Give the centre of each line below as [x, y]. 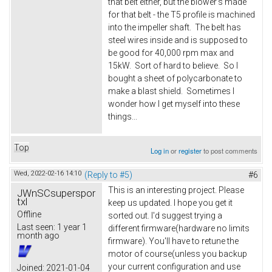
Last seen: [36, 227]
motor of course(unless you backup [178, 254]
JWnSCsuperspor [56, 193]
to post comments [230, 151]
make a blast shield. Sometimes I [171, 91]
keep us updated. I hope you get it [170, 203]
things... [123, 117]
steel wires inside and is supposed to [178, 40]
